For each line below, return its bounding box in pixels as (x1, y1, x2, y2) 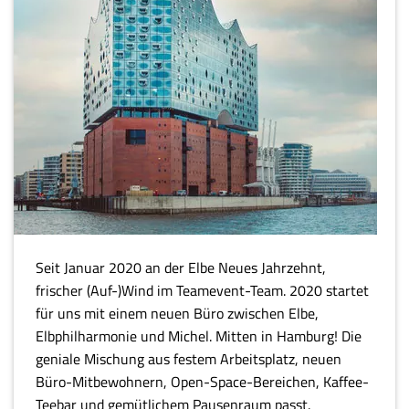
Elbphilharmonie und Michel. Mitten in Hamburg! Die (36, 324, 362, 347)
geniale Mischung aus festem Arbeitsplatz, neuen (36, 347, 341, 370)
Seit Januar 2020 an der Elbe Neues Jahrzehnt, (36, 256, 326, 278)
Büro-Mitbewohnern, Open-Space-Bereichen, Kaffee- (36, 370, 369, 393)
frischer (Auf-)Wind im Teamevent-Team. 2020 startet (36, 278, 369, 301)
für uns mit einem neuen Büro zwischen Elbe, (36, 301, 319, 324)
